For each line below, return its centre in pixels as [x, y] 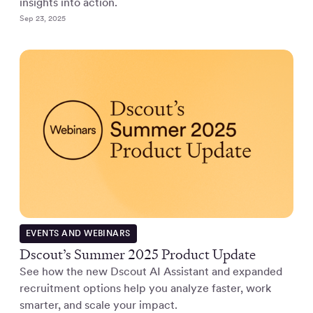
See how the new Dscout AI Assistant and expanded [151, 271]
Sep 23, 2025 [43, 19]
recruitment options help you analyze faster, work [145, 288]
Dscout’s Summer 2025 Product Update [138, 254]
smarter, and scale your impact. [99, 305]
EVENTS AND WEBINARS [78, 233]
